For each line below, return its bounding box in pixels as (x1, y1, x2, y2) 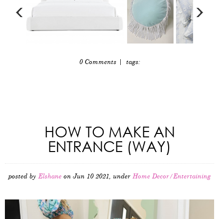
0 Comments (79, 59, 116, 66)
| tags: (116, 59, 140, 66)
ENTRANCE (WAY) (48, 136, 171, 155)
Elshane (38, 173, 62, 180)
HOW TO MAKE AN (44, 122, 175, 140)
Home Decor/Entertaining (132, 173, 211, 180)
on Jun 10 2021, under (62, 173, 132, 180)
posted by (8, 173, 38, 180)
